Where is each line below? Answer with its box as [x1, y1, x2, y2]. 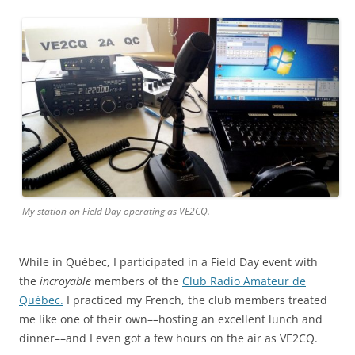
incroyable [40, 273, 91, 289]
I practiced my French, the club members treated [63, 292, 327, 308]
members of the [91, 273, 182, 289]
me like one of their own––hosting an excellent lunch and [19, 311, 323, 327]
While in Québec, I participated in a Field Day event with [19, 254, 318, 270]
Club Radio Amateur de [182, 273, 306, 289]
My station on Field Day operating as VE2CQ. [22, 204, 210, 219]
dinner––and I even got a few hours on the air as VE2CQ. [19, 330, 318, 346]
